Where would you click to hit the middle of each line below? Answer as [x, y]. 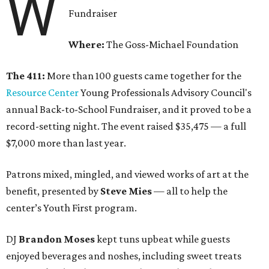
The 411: [26, 76]
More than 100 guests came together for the [144, 76]
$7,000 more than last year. [66, 143]
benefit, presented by [53, 191]
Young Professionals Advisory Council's [165, 93]
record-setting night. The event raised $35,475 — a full [126, 126]
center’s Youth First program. [71, 208]
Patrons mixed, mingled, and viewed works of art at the [127, 174]
